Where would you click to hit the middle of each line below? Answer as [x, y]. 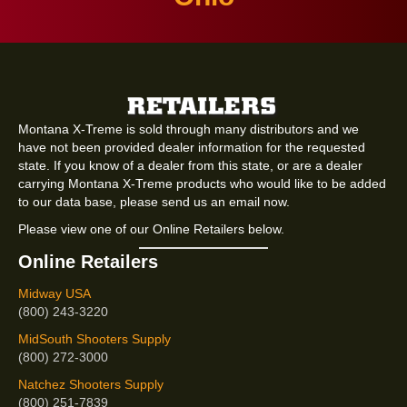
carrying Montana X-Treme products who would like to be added [202, 183]
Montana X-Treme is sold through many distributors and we [189, 129]
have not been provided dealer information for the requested [192, 147]
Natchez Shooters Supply [91, 384]
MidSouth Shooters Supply [94, 338]
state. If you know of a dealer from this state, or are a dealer [190, 165]
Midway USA [55, 293]
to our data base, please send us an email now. [154, 201]
